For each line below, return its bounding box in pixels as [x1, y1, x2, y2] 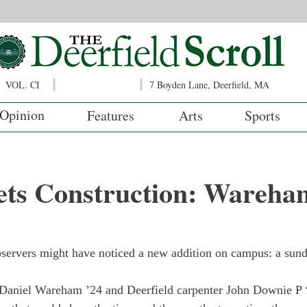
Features [87, 106, 134, 125]
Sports [245, 106, 280, 125]
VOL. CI [5, 78, 40, 91]
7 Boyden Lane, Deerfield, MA [149, 78, 269, 91]
